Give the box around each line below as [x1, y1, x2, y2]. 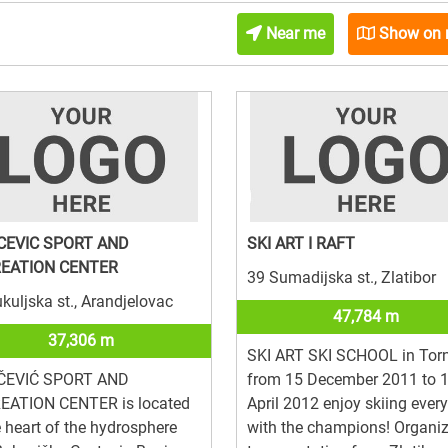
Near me [261, 23, 325, 43]
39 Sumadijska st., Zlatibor [246, 267, 436, 287]
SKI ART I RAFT [246, 233, 355, 253]
